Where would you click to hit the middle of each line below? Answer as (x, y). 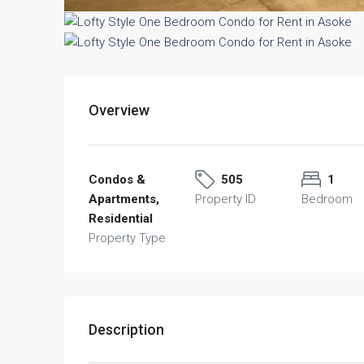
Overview (119, 110)
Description (126, 329)
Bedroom (327, 199)
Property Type (127, 238)
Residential (121, 218)
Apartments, (124, 199)
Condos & (117, 179)
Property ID (226, 199)
